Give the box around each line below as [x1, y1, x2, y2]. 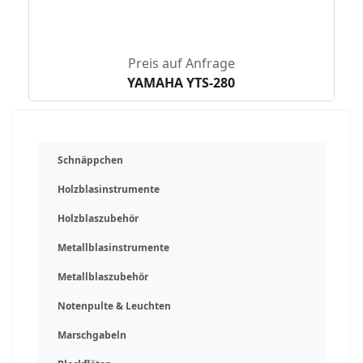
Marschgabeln [58, 328, 126, 342]
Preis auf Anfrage [127, 54, 235, 72]
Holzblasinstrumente [58, 182, 160, 196]
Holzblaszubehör [58, 211, 139, 225]
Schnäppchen [58, 153, 123, 167]
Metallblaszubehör [58, 270, 148, 284]
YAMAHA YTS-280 [127, 74, 236, 92]
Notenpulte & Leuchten [58, 299, 171, 313]
